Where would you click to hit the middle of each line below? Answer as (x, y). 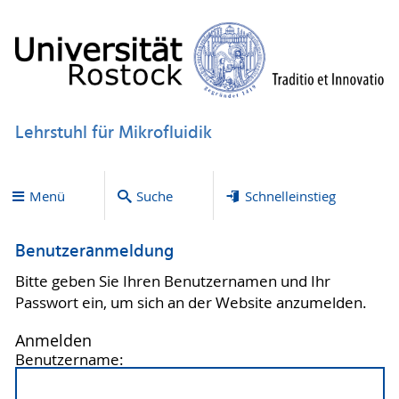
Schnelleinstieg (290, 195)
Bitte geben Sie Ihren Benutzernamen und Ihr (172, 281)
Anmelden (53, 340)
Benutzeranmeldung (94, 252)
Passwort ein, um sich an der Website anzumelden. (191, 302)
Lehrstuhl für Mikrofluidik (113, 133)
